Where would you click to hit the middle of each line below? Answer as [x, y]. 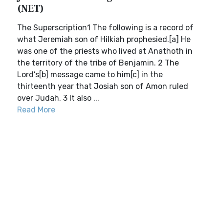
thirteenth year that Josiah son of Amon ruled [103, 86]
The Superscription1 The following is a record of [105, 28]
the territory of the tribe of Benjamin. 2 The [98, 63]
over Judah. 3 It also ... [58, 98]
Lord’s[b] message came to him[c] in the [90, 75]
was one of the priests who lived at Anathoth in [105, 51]
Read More [36, 110]
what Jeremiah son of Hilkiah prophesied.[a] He [104, 39]
